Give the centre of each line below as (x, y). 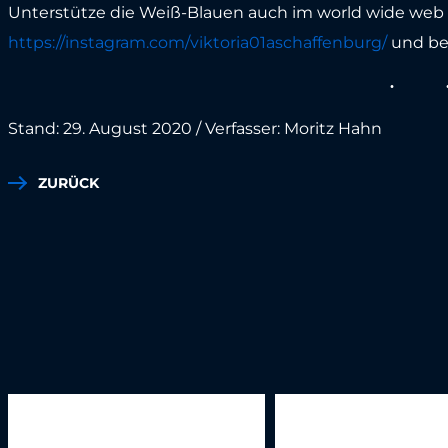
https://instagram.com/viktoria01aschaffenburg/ (197, 42)
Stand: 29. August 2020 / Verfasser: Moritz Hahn (194, 128)
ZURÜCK (68, 183)
